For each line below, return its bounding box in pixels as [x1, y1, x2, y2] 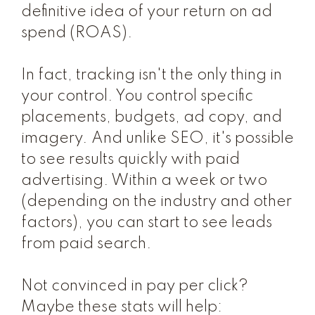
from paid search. [21, 236, 152, 252]
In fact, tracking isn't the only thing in [21, 67, 282, 83]
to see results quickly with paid [21, 152, 240, 167]
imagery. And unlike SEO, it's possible [21, 131, 294, 146]
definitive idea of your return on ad [21, 4, 272, 20]
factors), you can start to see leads [21, 215, 272, 231]
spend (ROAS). [21, 25, 133, 41]
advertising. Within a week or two [21, 173, 267, 188]
